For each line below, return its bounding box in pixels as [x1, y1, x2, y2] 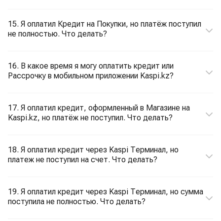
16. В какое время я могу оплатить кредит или [8, 61, 174, 71]
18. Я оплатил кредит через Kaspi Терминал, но [8, 145, 179, 154]
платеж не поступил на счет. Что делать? [8, 155, 157, 164]
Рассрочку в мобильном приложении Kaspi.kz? [8, 71, 174, 80]
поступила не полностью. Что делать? [8, 197, 146, 206]
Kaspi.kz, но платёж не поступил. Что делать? [8, 113, 173, 122]
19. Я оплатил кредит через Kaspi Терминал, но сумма [8, 187, 203, 196]
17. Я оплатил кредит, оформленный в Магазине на [8, 103, 190, 112]
